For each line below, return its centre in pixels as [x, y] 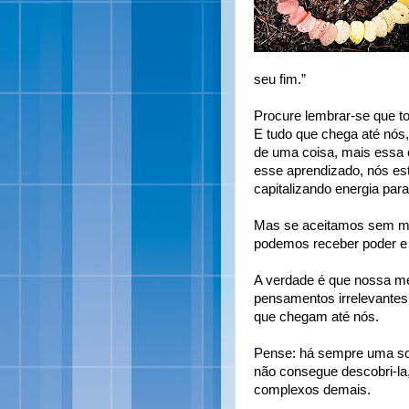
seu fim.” [280, 79]
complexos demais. [312, 390]
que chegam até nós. [316, 317]
